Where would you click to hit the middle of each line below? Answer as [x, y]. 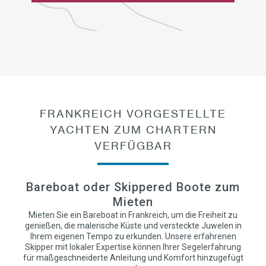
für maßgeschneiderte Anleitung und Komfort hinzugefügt [133, 258]
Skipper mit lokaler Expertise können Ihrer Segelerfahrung [133, 247]
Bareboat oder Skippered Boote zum [133, 187]
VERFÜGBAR [133, 145]
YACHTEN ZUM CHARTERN [133, 129]
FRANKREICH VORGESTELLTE [133, 113]
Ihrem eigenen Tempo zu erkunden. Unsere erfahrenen [133, 236]
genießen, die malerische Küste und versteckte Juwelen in [133, 226]
